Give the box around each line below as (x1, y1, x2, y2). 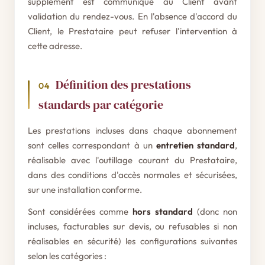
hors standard (132, 206, 193, 217)
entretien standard (156, 140, 235, 151)
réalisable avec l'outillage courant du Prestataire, (28, 154, 237, 166)
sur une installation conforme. (28, 184, 142, 195)
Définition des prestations (56, 76, 191, 93)
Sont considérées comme (28, 206, 132, 217)
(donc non (193, 206, 237, 217)
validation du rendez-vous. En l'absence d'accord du (28, 11, 237, 22)
